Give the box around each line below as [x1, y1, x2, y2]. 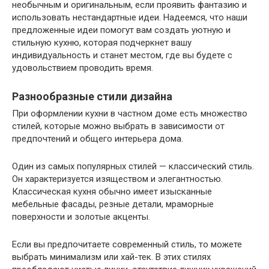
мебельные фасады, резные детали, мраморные [12, 199, 214, 210]
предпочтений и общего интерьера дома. [12, 133, 183, 145]
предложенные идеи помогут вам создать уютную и [12, 25, 231, 36]
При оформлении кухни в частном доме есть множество [12, 108, 247, 119]
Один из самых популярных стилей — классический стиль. [12, 161, 254, 172]
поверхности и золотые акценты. [12, 211, 150, 223]
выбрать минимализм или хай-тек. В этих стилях [12, 252, 211, 263]
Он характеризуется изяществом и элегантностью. [12, 174, 223, 185]
